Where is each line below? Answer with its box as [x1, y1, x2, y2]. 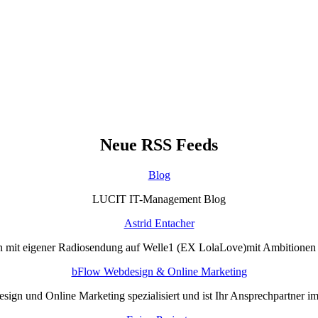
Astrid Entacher [124, 216, 194, 229]
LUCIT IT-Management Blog [92, 192, 226, 205]
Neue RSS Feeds [100, 135, 218, 154]
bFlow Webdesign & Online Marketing [71, 265, 247, 278]
